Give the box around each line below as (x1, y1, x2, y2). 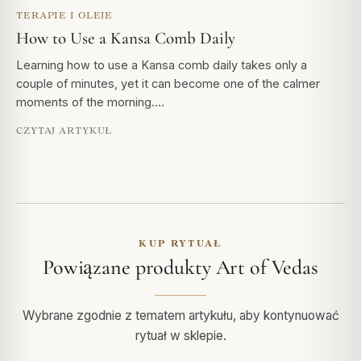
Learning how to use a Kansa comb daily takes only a (16, 58, 307, 73)
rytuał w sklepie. (135, 328, 226, 344)
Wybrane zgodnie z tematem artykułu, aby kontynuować (22, 308, 339, 324)
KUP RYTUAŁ (139, 238, 222, 249)
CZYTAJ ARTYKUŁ (16, 125, 113, 136)
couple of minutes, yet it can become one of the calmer (16, 77, 320, 91)
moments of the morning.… (16, 95, 164, 110)
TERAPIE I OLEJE (16, 10, 114, 21)
